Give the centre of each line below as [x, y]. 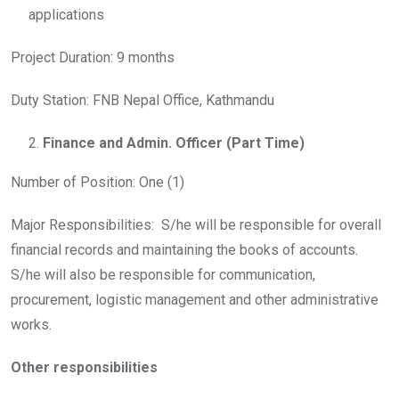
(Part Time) [265, 143]
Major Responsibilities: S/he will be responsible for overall [196, 225]
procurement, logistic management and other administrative [195, 300]
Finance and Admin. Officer [133, 143]
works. [31, 325]
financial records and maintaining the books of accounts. [184, 250]
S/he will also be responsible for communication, [163, 275]
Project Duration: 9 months [93, 57]
